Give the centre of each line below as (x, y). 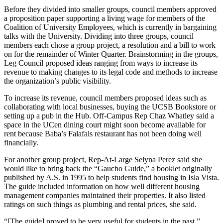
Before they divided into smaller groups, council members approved (110, 9)
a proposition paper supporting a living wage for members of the (105, 18)
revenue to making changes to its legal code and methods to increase (111, 72)
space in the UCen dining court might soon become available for (105, 124)
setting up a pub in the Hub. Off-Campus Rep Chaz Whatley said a (109, 115)
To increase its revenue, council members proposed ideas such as (105, 98)
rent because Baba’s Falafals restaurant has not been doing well (103, 133)
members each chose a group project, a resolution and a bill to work (110, 45)
